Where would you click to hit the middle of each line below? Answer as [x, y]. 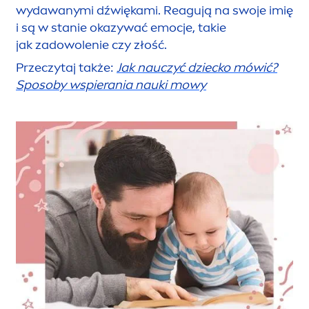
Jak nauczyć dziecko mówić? [197, 67]
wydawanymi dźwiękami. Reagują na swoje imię [154, 10]
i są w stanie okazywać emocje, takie [121, 27]
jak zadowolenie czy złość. [91, 44]
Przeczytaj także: [66, 67]
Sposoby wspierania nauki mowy [111, 84]
